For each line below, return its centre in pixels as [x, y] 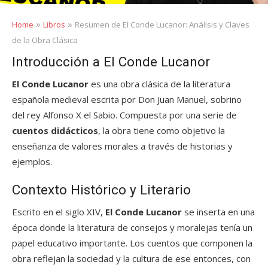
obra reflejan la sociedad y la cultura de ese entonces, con [131, 258]
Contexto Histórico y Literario [101, 190]
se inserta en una [218, 212]
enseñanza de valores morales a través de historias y [122, 146]
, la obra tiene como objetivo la [162, 130]
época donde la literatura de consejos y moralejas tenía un [132, 227]
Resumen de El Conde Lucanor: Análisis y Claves [162, 25]
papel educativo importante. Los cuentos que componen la [132, 243]
